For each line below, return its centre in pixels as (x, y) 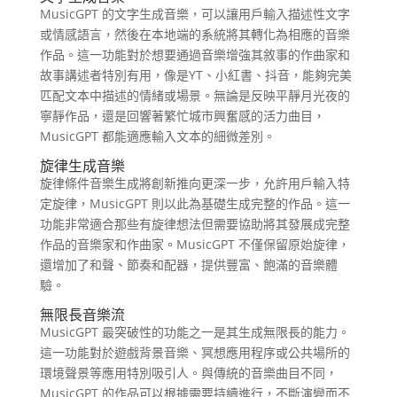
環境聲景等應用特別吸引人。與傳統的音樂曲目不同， (188, 372)
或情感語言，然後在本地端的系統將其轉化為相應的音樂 (195, 34)
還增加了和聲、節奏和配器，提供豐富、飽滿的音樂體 (188, 264)
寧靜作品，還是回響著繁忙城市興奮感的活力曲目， (182, 115)
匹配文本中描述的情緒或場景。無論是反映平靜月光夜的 (195, 95)
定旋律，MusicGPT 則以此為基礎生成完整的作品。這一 (195, 203)
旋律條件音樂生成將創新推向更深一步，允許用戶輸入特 (195, 183)
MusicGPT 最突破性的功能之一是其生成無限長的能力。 (195, 331)
